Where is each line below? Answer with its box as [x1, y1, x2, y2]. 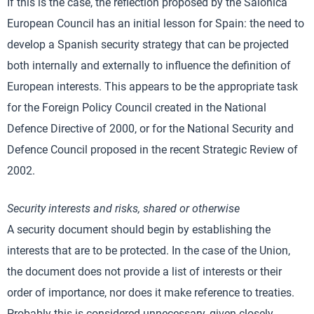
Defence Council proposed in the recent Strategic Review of [7, 143, 298, 156]
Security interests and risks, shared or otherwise [7, 202, 240, 215]
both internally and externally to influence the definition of [7, 59, 291, 72]
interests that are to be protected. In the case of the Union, [7, 244, 290, 257]
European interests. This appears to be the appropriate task [7, 80, 298, 93]
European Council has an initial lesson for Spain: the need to [7, 17, 304, 30]
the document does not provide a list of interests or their [7, 265, 282, 278]
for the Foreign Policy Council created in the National [7, 101, 266, 114]
